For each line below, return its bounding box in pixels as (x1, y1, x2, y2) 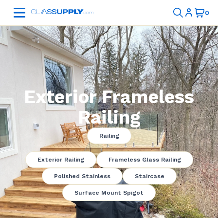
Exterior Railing (37, 156, 84, 163)
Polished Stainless (54, 173, 110, 180)
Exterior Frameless (24, 86, 194, 108)
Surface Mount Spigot (74, 189, 144, 196)
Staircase (134, 173, 164, 180)
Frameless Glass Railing (108, 156, 181, 163)
